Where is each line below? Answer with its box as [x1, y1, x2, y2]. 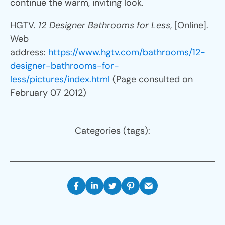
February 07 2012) [10, 86, 86, 99]
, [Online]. [170, 19, 208, 31]
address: [10, 46, 48, 58]
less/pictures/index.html [10, 73, 110, 85]
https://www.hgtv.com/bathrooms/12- [48, 46, 205, 58]
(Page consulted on [110, 73, 193, 85]
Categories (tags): [75, 124, 150, 137]
